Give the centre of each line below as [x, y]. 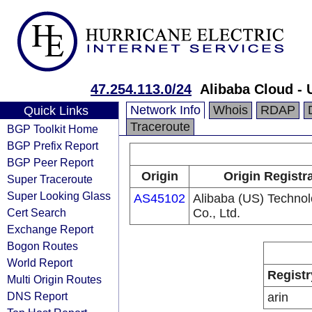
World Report [40, 263]
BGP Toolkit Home [53, 129]
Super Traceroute [50, 179]
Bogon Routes [42, 246]
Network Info [165, 110]
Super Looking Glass [59, 196]
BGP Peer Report [50, 162]
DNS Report [37, 296]
